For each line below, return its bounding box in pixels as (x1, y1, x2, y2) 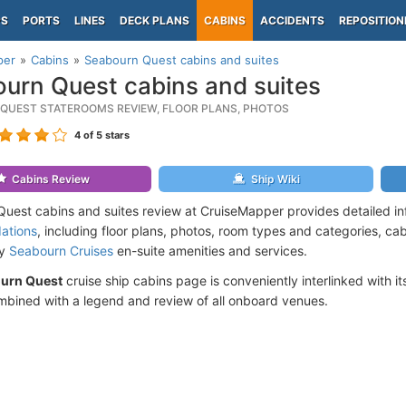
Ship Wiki (250, 172, 300, 186)
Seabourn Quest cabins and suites (84, 53, 279, 67)
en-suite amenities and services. (113, 243, 307, 258)
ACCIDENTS (260, 14, 324, 27)
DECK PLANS (120, 14, 189, 27)
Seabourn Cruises (9, 243, 113, 258)
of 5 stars (81, 129, 130, 141)
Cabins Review (12, 172, 91, 186)
